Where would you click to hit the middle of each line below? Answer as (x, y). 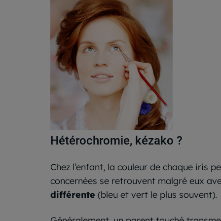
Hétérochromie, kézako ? (116, 141)
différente (73, 195)
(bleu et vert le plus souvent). (156, 195)
